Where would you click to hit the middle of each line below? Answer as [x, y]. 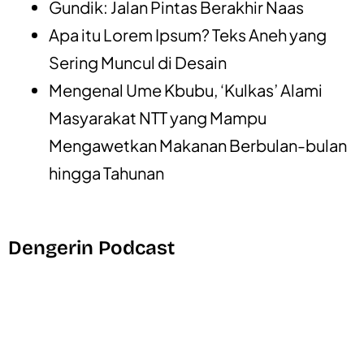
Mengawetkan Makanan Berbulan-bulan [198, 145]
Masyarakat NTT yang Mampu [158, 117]
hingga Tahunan [106, 172]
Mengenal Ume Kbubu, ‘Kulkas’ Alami [186, 89]
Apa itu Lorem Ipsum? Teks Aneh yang [188, 34]
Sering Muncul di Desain [138, 62]
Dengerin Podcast [91, 247]
